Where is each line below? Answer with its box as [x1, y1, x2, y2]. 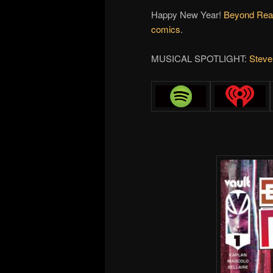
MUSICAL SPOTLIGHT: [151, 52, 249, 65]
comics [151, 22, 180, 35]
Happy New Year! [151, 7, 224, 21]
